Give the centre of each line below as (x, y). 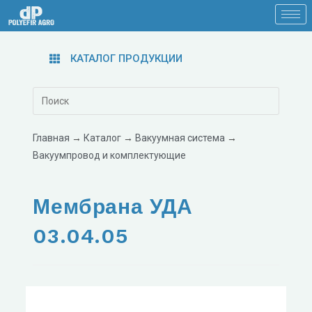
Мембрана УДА (113, 206)
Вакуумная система (180, 138)
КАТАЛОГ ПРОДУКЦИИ (127, 58)
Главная (52, 138)
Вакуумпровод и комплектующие (110, 155)
